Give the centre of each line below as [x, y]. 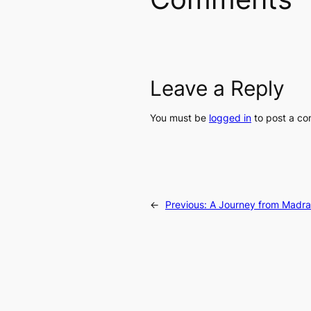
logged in [230, 118]
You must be [179, 118]
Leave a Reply [217, 88]
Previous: [187, 204]
